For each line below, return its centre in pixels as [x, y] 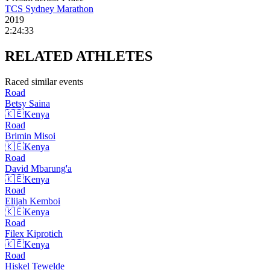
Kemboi [45, 201]
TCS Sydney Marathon [49, 9]
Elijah [16, 201]
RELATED [40, 56]
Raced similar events [44, 82]
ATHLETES [114, 56]
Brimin [18, 136]
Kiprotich [45, 234]
